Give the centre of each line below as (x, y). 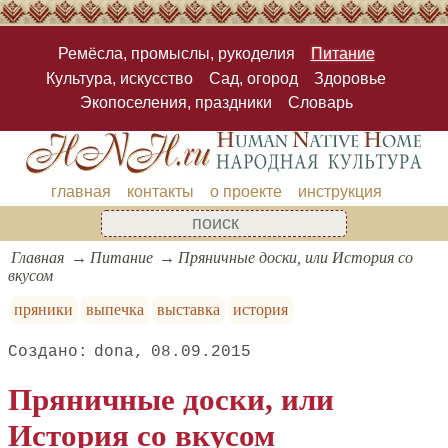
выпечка (115, 309)
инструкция (339, 191)
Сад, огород (253, 78)
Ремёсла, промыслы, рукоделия (176, 54)
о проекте (245, 191)
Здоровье (350, 78)
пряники (44, 309)
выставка (188, 309)
